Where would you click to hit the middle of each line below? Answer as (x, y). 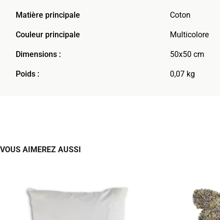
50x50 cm (187, 55)
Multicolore (189, 35)
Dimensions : (38, 55)
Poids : (27, 74)
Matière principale (48, 15)
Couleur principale (48, 35)
